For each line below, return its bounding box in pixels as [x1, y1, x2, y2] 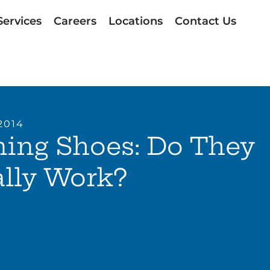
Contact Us [174, 14, 236, 28]
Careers [53, 14, 96, 28]
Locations [108, 14, 163, 28]
